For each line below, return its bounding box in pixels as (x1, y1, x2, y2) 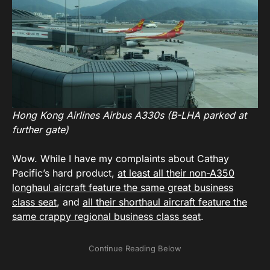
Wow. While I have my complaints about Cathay (12, 152, 229, 165)
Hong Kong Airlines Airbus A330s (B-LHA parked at (12, 108, 246, 121)
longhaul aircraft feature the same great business (12, 181, 233, 193)
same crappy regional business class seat (12, 210, 201, 222)
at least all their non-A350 (118, 166, 234, 179)
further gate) (12, 123, 69, 136)
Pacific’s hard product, (12, 166, 118, 179)
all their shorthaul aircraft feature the (83, 195, 247, 208)
